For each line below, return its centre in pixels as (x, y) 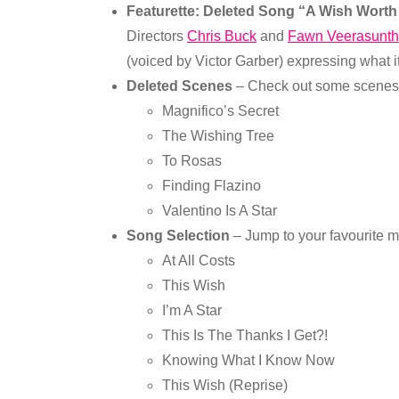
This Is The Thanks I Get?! (245, 335)
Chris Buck (222, 36)
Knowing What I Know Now (248, 360)
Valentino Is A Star (220, 211)
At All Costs (199, 261)
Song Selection (178, 236)
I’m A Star (192, 310)
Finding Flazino (212, 186)
